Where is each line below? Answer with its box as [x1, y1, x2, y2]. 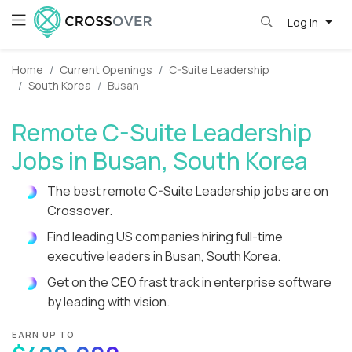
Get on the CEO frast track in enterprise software [47, 273, 332, 291]
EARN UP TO [12, 328, 75, 341]
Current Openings [60, 62, 152, 78]
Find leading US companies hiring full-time [47, 228, 283, 246]
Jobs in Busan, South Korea [12, 145, 308, 178]
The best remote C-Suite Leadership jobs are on [47, 182, 328, 200]
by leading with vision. [47, 293, 170, 311]
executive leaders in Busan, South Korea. [47, 247, 280, 266]
